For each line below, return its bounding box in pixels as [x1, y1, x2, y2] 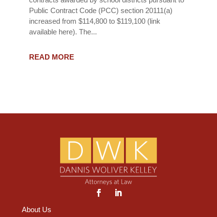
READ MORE [29, 52, 74, 61]
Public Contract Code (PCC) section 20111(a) [29, 6, 172, 15]
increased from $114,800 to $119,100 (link [29, 16, 160, 25]
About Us [21, 205, 51, 214]
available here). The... [29, 27, 97, 36]
